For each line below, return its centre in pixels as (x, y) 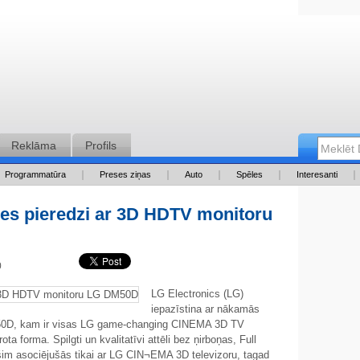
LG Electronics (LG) (197, 294)
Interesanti (317, 174)
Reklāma (34, 145)
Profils (101, 145)
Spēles (250, 174)
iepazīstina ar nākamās (205, 309)
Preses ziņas (125, 174)
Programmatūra (35, 174)
